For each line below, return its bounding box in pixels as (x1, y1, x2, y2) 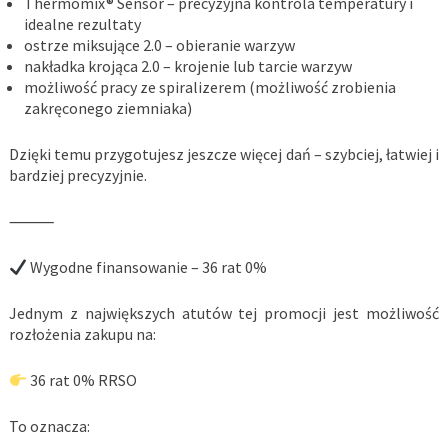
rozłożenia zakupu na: (8, 324, 156, 345)
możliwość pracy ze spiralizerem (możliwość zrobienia (23, 77, 396, 98)
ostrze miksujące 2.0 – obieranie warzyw (23, 35, 295, 56)
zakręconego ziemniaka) (23, 98, 192, 119)
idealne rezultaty (23, 14, 141, 35)
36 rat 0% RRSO (27, 370, 138, 391)
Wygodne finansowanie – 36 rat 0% (27, 257, 268, 278)
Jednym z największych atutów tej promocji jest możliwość (8, 303, 440, 324)
